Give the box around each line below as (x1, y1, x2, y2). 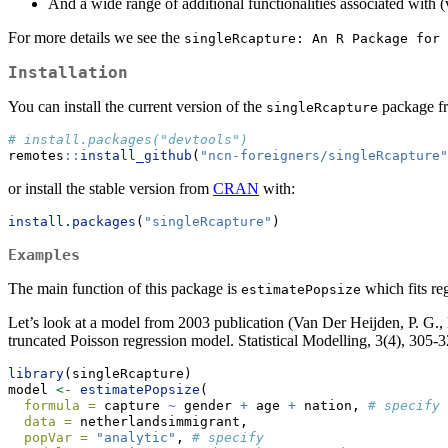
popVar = (24, 430, 88, 446)
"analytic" (96, 430, 176, 446)
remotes (8, 148, 64, 164)
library (8, 366, 64, 382)
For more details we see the (8, 29, 184, 47)
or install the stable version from (8, 180, 213, 198)
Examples (8, 246, 80, 265)
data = (24, 414, 72, 430)
